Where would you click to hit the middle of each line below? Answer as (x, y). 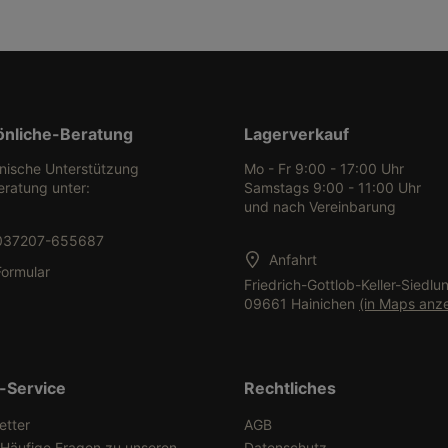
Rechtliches (290, 388)
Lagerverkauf (296, 134)
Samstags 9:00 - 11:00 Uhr (332, 187)
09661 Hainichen (301, 303)
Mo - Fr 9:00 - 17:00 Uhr (324, 168)
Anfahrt (292, 259)
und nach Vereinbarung (320, 206)
